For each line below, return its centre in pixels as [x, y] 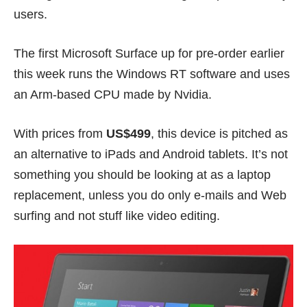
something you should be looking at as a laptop [142, 175]
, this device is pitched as [219, 134]
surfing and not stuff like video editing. [117, 216]
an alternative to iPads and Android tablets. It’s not [151, 155]
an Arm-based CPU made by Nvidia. [113, 95]
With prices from [60, 134]
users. [30, 15]
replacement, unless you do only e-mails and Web [150, 196]
